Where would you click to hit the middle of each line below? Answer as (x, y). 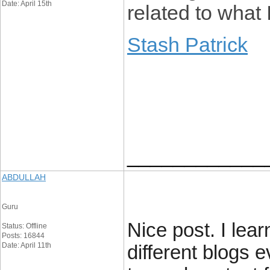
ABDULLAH (24, 177)
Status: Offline (24, 226)
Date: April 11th (27, 245)
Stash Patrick (187, 45)
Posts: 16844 (23, 236)
